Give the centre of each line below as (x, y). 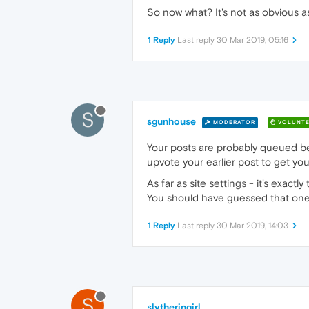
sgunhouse (171, 122)
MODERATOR (233, 122)
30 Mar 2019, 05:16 (252, 40)
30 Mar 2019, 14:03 (252, 226)
